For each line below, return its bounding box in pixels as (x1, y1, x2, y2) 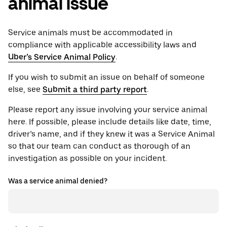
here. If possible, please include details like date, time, (8, 117, 211, 127)
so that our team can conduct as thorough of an (8, 141, 191, 152)
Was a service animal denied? (8, 177, 107, 185)
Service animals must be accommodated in (8, 28, 173, 38)
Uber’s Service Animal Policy (8, 52, 116, 62)
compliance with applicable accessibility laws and (8, 40, 197, 50)
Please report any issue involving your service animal (8, 105, 207, 115)
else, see (8, 85, 43, 95)
